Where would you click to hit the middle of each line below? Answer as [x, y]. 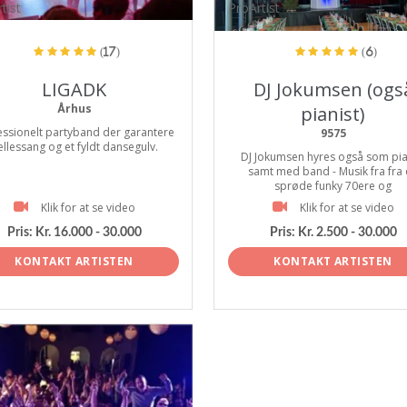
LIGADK [74, 89]
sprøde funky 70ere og [333, 186]
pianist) [333, 114]
